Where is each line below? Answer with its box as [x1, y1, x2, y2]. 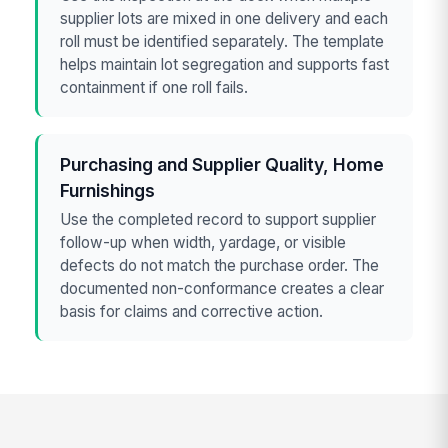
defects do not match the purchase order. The [60, 256, 380, 276]
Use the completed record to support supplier [60, 210, 377, 230]
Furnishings [60, 179, 156, 201]
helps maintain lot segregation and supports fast [60, 55, 390, 75]
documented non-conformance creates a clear [60, 279, 385, 299]
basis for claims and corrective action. [60, 302, 324, 322]
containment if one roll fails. [60, 78, 249, 98]
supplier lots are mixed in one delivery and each [60, 9, 389, 29]
